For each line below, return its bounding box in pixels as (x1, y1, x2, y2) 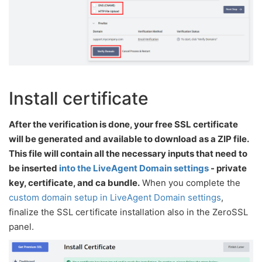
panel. (9, 220, 34, 232)
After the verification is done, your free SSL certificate (9, 118, 238, 130)
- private (209, 162, 247, 174)
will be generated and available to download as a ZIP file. (9, 133, 249, 144)
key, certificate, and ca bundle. (9, 177, 140, 188)
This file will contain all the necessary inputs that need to (9, 147, 247, 159)
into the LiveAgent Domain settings (59, 162, 209, 174)
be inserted (9, 162, 59, 174)
